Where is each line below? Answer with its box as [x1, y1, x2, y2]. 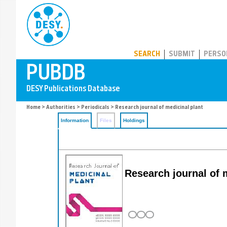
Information [61, 118, 89, 123]
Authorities [46, 105, 75, 110]
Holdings [123, 118, 145, 123]
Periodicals [81, 105, 109, 110]
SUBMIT [169, 51, 195, 58]
